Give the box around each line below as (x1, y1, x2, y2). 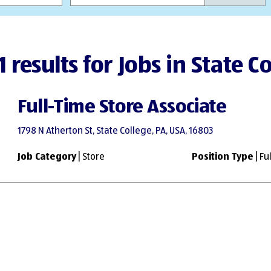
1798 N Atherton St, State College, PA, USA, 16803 (18, 126, 214, 136)
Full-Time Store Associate (18, 97, 227, 117)
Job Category (18, 152, 77, 162)
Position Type (191, 152, 253, 162)
